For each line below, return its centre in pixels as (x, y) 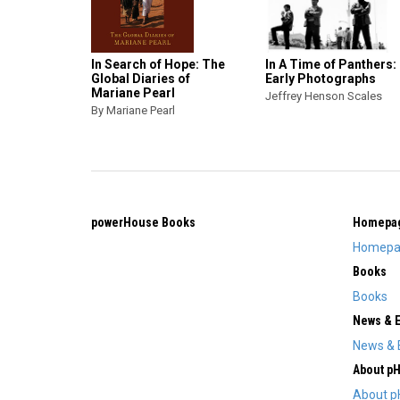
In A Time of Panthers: (331, 65)
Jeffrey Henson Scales (324, 96)
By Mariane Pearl (133, 111)
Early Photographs (321, 79)
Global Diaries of (141, 79)
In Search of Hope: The (158, 65)
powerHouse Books (143, 223)
